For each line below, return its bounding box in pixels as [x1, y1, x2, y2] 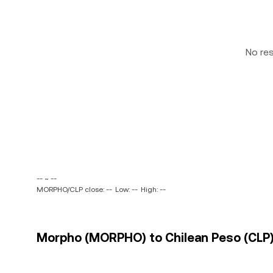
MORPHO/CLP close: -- [37, 185, 112, 194]
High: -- [141, 185, 166, 194]
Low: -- [115, 185, 138, 194]
